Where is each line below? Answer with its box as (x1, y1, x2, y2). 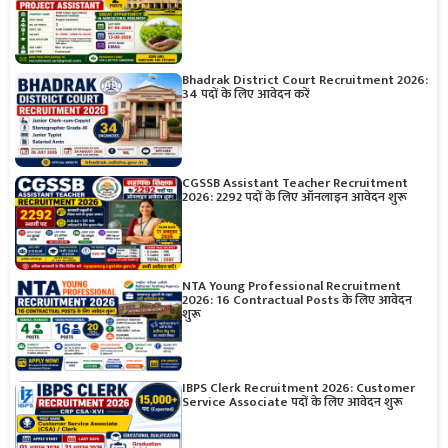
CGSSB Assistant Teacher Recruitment (181, 171, 408, 194)
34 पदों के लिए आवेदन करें (181, 82, 310, 105)
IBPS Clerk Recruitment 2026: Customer (181, 377, 415, 400)
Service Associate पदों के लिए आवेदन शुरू (181, 391, 403, 414)
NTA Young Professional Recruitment (181, 274, 401, 297)
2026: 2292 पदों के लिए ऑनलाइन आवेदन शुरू (181, 185, 407, 208)
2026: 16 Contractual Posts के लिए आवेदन (181, 288, 412, 311)
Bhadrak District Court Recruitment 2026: (181, 68, 428, 91)
